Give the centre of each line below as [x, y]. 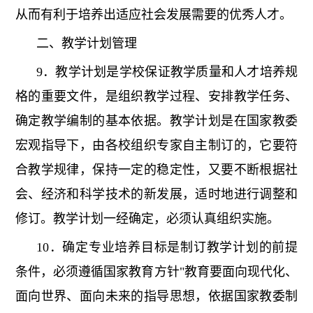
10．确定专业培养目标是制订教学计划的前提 [167, 248]
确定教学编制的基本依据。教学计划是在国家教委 [156, 121]
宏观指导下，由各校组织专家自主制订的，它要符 [156, 146]
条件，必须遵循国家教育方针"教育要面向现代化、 [156, 272]
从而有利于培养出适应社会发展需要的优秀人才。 [153, 15]
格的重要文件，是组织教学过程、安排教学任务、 [156, 97]
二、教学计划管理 [86, 44]
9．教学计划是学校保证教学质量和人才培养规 [167, 72]
